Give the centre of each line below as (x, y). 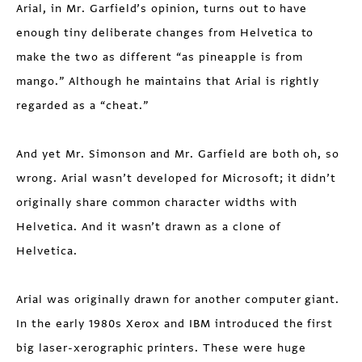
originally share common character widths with (157, 202)
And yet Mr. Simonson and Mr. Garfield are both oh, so (178, 154)
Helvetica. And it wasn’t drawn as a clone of (149, 227)
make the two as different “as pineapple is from (160, 57)
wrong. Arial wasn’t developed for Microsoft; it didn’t (177, 178)
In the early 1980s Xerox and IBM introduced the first (175, 324)
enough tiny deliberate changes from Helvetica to (165, 33)
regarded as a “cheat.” (82, 105)
